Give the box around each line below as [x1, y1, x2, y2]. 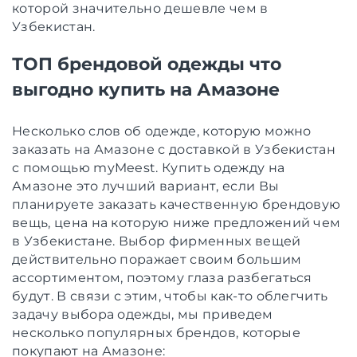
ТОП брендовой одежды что [12, 53, 281, 75]
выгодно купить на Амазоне [12, 78, 280, 100]
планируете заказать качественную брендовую [12, 196, 341, 212]
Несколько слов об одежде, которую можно [12, 123, 312, 139]
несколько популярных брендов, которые [12, 324, 300, 340]
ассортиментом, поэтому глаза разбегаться [12, 269, 312, 285]
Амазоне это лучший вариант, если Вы [12, 178, 280, 194]
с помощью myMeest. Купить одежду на [12, 159, 285, 175]
